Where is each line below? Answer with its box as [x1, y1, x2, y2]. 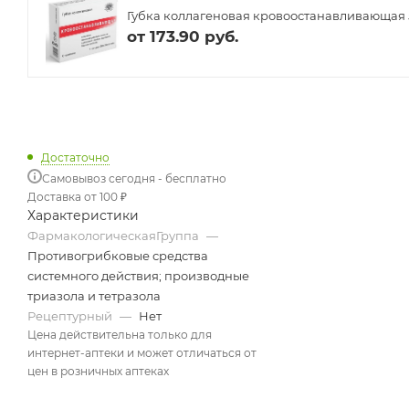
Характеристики [27, 206, 139, 224]
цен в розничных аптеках [27, 363, 169, 378]
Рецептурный [27, 308, 115, 323]
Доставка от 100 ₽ [27, 189, 127, 204]
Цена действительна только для [27, 327, 212, 341]
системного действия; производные [27, 267, 249, 283]
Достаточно [41, 150, 110, 164]
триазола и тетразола [27, 288, 161, 303]
